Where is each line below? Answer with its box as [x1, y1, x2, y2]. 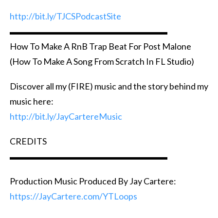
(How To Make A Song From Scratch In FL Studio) [10, 55, 194, 67]
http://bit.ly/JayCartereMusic [10, 110, 122, 122]
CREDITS [10, 135, 47, 146]
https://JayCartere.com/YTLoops [10, 190, 137, 201]
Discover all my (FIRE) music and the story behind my [10, 80, 208, 91]
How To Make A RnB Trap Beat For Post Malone [10, 40, 191, 52]
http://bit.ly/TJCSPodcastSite [10, 10, 121, 21]
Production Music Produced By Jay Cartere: [10, 175, 176, 186]
